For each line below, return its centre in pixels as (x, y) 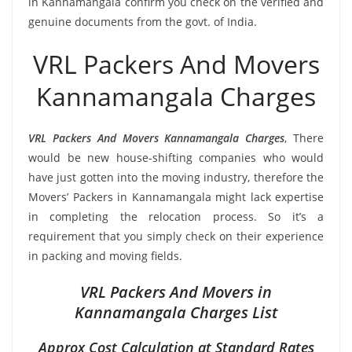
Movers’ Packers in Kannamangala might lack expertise (176, 196)
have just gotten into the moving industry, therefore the (176, 177)
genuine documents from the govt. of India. (143, 21)
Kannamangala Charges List (176, 312)
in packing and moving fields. (105, 255)
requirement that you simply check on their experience (176, 236)
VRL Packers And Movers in (176, 291)
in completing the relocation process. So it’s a (176, 216)
